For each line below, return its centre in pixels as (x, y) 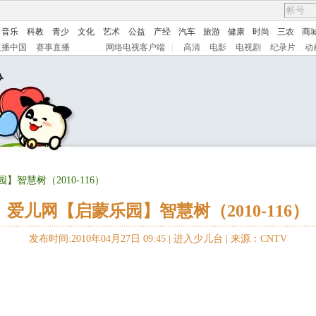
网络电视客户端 (135, 47)
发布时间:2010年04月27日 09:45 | (101, 239)
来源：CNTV (259, 239)
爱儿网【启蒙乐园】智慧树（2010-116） (158, 211)
